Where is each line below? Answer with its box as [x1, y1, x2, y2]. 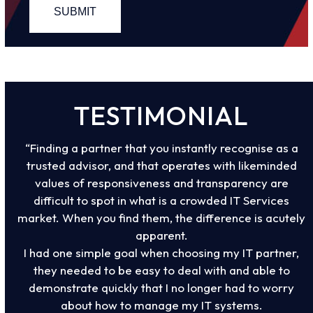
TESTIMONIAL [74, 99, 249, 132]
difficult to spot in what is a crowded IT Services [34, 192, 290, 208]
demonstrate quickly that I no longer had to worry [29, 279, 295, 295]
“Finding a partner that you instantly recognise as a [24, 140, 298, 155]
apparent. [135, 227, 188, 242]
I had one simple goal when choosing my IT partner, [24, 245, 300, 260]
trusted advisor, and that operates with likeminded [26, 157, 297, 173]
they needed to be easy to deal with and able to [33, 262, 290, 277]
